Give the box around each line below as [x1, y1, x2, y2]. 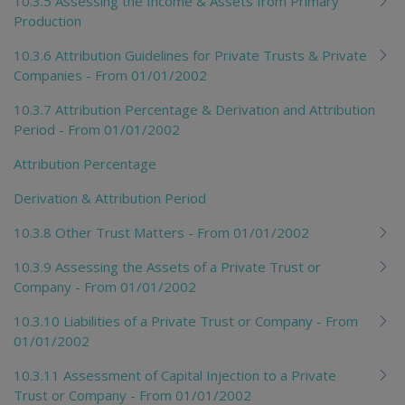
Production [14, 11, 81, 30]
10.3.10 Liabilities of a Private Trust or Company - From [14, 311, 358, 330]
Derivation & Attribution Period [14, 188, 206, 207]
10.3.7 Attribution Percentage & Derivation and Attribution [14, 99, 375, 118]
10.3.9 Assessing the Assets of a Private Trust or [14, 257, 321, 276]
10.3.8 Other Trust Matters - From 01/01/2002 [14, 222, 309, 241]
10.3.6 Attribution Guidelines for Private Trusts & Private [14, 45, 367, 64]
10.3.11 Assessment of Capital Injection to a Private [14, 365, 336, 384]
